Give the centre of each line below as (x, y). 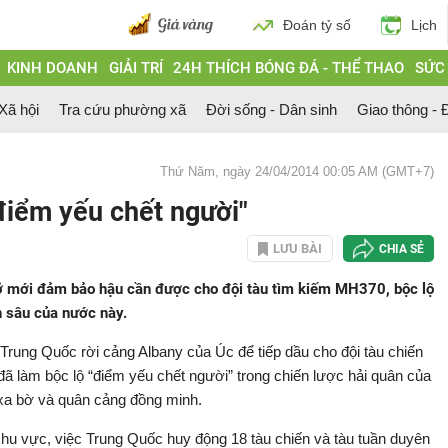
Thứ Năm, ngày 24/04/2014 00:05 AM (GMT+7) (297, 171)
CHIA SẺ (401, 248)
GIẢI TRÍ (135, 68)
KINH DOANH (52, 68)
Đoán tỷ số (317, 25)
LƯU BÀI (297, 248)
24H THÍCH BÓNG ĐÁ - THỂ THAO (289, 68)
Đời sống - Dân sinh (271, 109)
